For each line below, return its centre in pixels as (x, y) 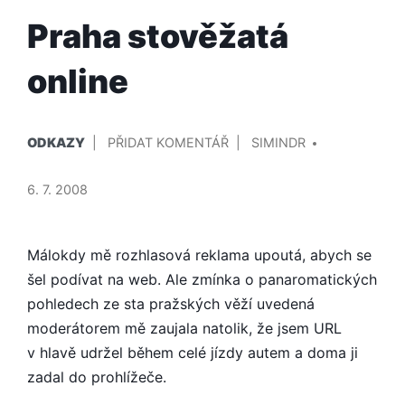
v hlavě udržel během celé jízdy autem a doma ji (193, 352)
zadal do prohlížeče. (97, 377)
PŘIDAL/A (280, 128)
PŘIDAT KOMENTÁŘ (168, 142)
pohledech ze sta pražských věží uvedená (171, 303)
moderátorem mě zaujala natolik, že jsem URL (184, 328)
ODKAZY (56, 142)
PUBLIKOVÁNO (72, 128)
